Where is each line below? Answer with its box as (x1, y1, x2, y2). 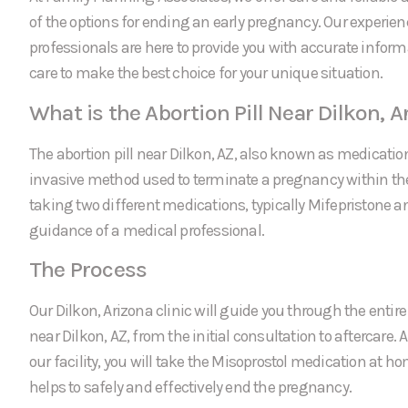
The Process (29, 256, 148, 283)
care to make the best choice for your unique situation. (29, 64, 383, 83)
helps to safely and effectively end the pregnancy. (29, 378, 352, 397)
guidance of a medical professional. (29, 220, 264, 240)
